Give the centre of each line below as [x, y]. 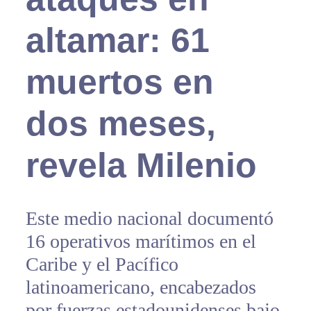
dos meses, [120, 124]
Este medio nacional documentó [149, 219]
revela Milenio [141, 166]
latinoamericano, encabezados [141, 287]
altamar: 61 [117, 41]
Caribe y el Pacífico [102, 264]
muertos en [119, 82]
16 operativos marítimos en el [141, 242]
